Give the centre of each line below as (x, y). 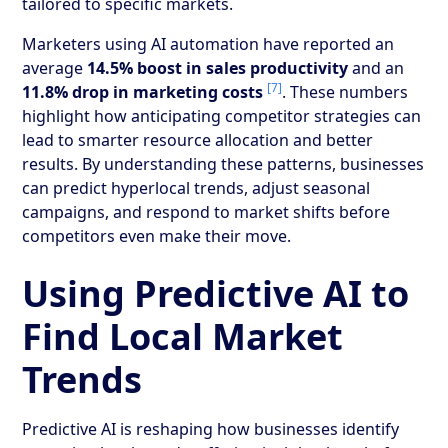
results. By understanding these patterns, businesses (223, 163)
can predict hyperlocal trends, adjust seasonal (196, 187)
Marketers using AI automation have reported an (208, 43)
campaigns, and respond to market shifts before (206, 211)
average (55, 67)
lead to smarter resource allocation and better (198, 139)
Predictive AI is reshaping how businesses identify (211, 428)
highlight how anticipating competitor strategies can (222, 115)
